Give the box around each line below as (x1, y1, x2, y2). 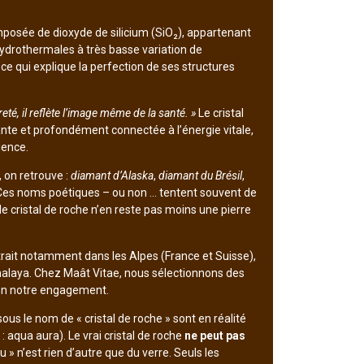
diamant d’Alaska (70, 169, 154, 183)
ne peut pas (184, 328, 245, 342)
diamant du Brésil (158, 169, 242, 183)
